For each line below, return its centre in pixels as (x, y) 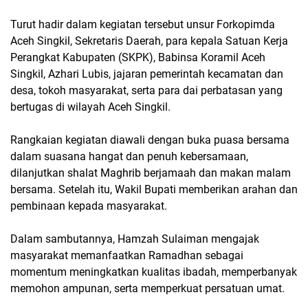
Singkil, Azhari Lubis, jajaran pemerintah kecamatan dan (147, 74)
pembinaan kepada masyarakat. (89, 206)
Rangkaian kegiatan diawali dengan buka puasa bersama (150, 140)
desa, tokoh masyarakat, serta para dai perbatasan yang (146, 90)
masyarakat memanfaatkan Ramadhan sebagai (127, 255)
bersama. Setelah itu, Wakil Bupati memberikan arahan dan (154, 189)
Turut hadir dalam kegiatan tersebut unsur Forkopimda (143, 24)
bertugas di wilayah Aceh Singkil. (90, 107)
